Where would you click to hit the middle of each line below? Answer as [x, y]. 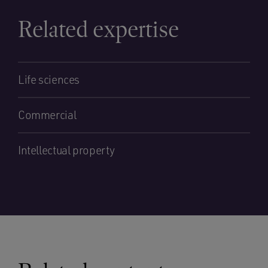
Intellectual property [67, 150]
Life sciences [49, 80]
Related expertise [98, 29]
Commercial [47, 115]
